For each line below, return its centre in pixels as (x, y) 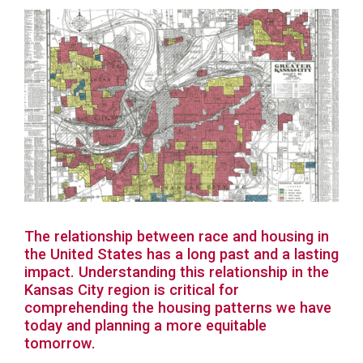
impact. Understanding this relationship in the (177, 271)
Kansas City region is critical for (132, 289)
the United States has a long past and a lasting (181, 254)
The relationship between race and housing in (177, 236)
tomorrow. (60, 343)
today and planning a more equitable (145, 325)
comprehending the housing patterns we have (178, 307)
